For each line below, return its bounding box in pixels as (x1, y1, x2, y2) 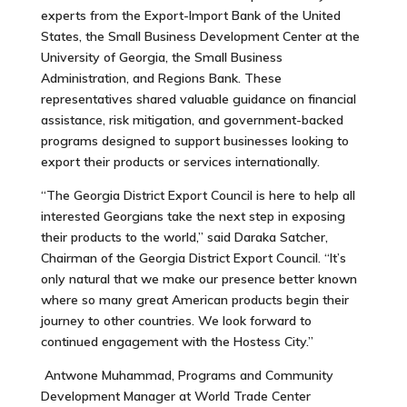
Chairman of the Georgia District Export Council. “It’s (40, 249, 346, 266)
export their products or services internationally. (40, 153, 320, 170)
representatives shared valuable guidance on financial (40, 90, 356, 107)
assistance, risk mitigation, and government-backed (40, 111, 343, 128)
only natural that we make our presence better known (40, 270, 357, 287)
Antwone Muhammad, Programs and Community (44, 366, 333, 383)
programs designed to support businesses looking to (40, 132, 349, 149)
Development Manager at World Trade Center (40, 387, 311, 404)
